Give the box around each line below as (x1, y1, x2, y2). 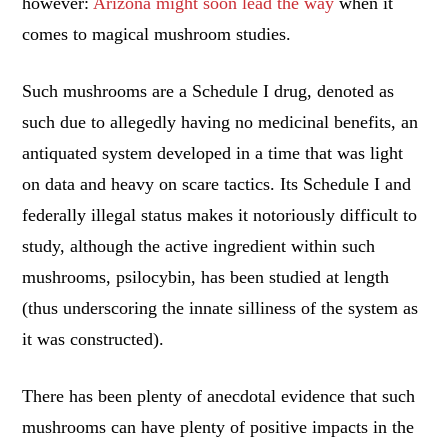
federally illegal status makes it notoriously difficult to (22, 204, 418, 225)
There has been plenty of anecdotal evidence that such (22, 386, 416, 407)
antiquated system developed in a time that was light (22, 142, 404, 163)
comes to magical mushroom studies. (22, 23, 292, 44)
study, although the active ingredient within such (22, 235, 376, 256)
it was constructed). (22, 328, 165, 349)
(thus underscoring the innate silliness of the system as (22, 297, 419, 318)
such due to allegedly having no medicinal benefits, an (22, 111, 419, 132)
